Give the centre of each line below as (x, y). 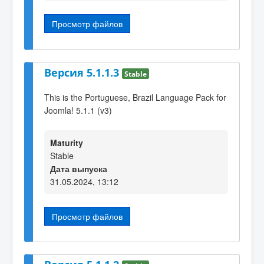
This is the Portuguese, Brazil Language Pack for (135, 98)
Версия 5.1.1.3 (83, 72)
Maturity (67, 142)
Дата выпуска (79, 168)
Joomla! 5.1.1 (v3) (78, 110)
